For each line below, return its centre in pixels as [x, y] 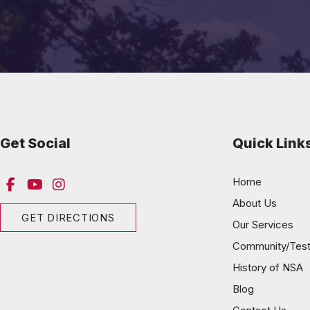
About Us [255, 203]
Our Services [263, 224]
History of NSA [268, 267]
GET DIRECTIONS [68, 217]
